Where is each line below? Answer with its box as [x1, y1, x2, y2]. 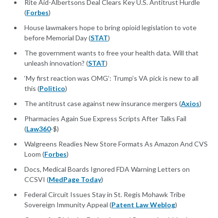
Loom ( [24, 150, 44, 159]
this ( [24, 84, 39, 93]
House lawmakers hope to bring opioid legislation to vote [24, 23, 197, 32]
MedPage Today [49, 175, 101, 184]
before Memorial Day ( [24, 34, 91, 42]
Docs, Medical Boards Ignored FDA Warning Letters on [24, 165, 190, 174]
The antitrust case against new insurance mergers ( [24, 99, 181, 108]
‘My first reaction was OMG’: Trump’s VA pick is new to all [24, 74, 199, 83]
